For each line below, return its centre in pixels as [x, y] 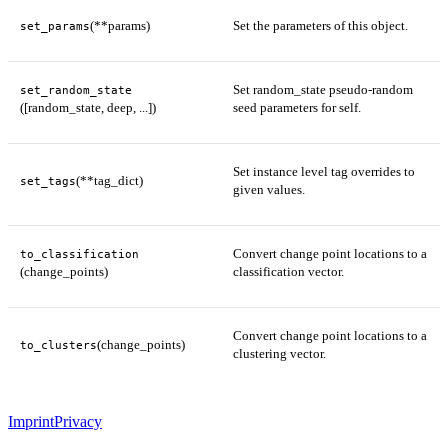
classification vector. [288, 272]
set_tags [48, 181]
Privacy [78, 422]
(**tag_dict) [109, 181]
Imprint [31, 422]
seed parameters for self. [297, 108]
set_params [55, 26]
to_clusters [58, 345]
